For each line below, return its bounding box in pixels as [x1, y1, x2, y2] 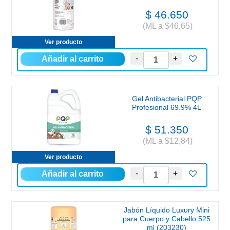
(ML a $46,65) [141, 22, 193, 31]
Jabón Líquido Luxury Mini [124, 205, 209, 214]
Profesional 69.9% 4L [132, 103, 201, 112]
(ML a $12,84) [141, 137, 193, 146]
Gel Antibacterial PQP [131, 94, 202, 103]
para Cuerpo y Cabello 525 [123, 214, 210, 223]
